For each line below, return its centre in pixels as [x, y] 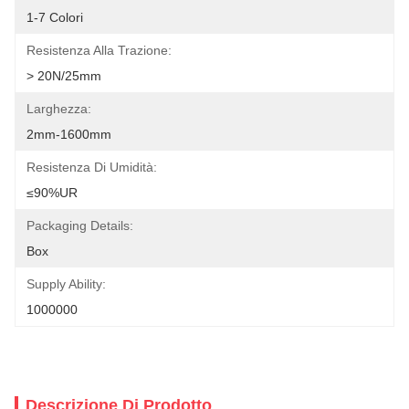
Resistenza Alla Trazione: [99, 50]
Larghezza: [59, 109]
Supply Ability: [66, 284]
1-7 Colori [55, 17]
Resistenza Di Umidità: [92, 167]
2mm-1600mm [69, 134]
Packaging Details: [80, 225]
